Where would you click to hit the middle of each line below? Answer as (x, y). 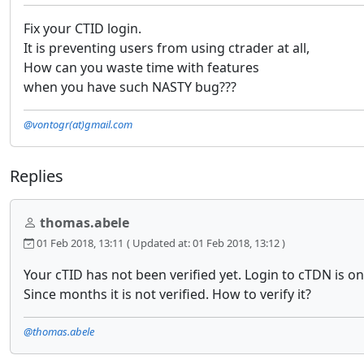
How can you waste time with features (141, 67)
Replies (37, 176)
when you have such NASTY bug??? (130, 87)
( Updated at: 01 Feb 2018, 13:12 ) (206, 243)
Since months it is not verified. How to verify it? (167, 295)
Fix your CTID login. (82, 28)
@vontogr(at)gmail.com (78, 124)
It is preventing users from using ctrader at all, (167, 48)
